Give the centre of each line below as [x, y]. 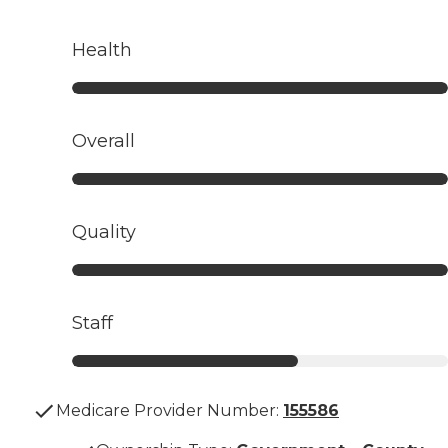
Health [102, 50]
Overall [103, 141]
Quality [104, 232]
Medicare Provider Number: [167, 411]
